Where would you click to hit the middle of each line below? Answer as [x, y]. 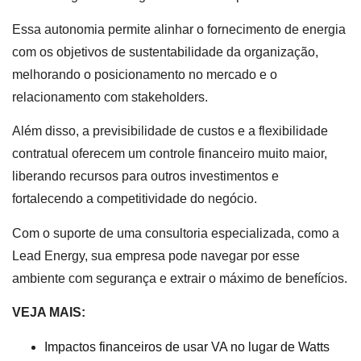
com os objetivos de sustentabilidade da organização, [165, 52]
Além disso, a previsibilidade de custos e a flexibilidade [170, 131]
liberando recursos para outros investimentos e [145, 176]
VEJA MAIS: [50, 313]
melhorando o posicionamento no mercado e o [145, 75]
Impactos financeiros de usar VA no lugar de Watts [187, 346]
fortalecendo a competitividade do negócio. [135, 199]
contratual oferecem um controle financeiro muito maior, [170, 154]
